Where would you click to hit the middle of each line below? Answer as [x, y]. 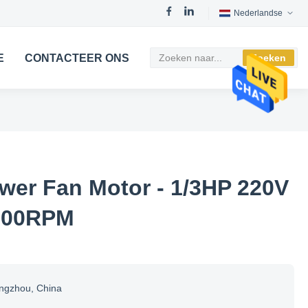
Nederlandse [258, 13]
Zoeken [268, 58]
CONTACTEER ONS [77, 58]
